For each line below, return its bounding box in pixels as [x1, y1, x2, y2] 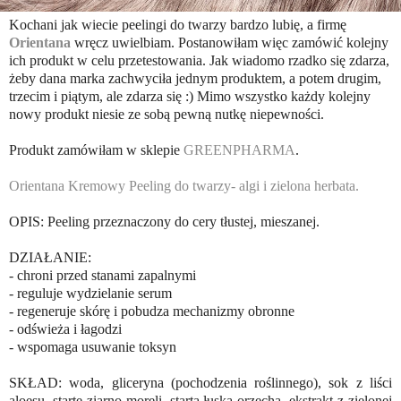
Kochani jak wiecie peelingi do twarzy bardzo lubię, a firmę [9, 17, 346, 33]
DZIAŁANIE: [9, 250, 91, 266]
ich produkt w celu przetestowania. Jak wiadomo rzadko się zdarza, [9, 53, 389, 69]
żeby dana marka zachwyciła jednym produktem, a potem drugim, [9, 71, 381, 87]
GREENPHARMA [183, 142, 295, 158]
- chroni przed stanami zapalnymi [9, 268, 196, 284]
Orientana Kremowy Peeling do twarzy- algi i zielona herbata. [9, 178, 363, 194]
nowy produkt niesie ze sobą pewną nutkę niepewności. [9, 107, 324, 123]
